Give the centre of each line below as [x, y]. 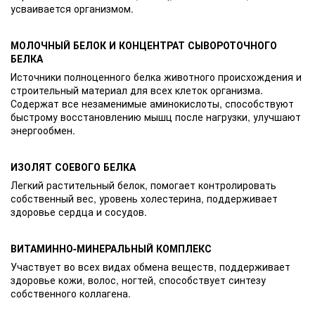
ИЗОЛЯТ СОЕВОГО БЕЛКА [73, 166]
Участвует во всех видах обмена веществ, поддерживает [150, 266]
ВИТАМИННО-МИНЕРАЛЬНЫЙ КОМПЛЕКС [111, 248]
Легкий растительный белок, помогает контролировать [143, 185]
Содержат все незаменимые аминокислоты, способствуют [152, 103]
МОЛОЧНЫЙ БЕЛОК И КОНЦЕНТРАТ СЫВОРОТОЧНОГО [144, 45]
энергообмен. [43, 130]
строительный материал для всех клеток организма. [137, 90]
